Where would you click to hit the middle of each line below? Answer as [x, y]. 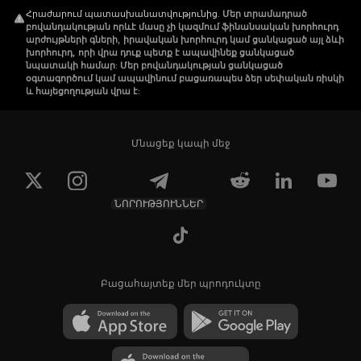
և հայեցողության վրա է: [83, 91]
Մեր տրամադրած [265, 14]
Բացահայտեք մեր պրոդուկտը [180, 283]
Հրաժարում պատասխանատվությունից [122, 14]
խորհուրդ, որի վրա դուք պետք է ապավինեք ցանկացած [160, 52]
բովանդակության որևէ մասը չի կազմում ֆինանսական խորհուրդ [182, 27]
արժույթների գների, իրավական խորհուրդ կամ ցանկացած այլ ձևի [185, 39]
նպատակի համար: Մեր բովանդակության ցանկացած [154, 65]
